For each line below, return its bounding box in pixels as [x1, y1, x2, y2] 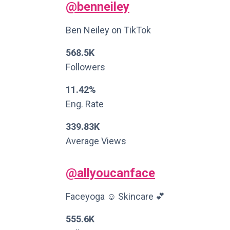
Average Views [66, 136, 126, 146]
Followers [66, 62, 105, 72]
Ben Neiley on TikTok [66, 25, 151, 35]
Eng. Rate [66, 99, 104, 109]
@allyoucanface [66, 166, 155, 180]
